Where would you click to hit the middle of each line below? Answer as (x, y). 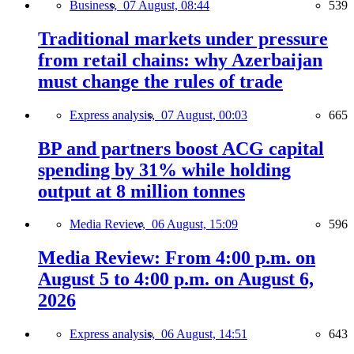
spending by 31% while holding (164, 169)
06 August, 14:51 (204, 334)
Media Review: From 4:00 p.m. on (177, 258)
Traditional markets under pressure (183, 38)
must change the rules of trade (160, 81)
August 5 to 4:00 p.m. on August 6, (176, 279)
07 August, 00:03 (204, 115)
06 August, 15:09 (195, 224)
